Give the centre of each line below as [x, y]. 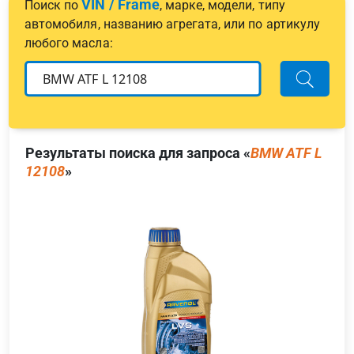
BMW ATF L [286, 153]
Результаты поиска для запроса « [138, 153]
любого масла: [69, 43]
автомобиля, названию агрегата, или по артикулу [172, 24]
